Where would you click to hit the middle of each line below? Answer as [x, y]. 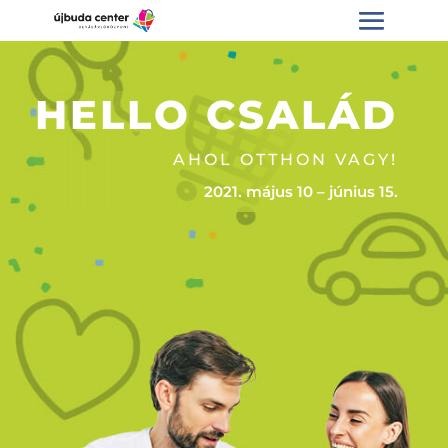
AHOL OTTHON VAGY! [285, 159]
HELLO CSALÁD [216, 114]
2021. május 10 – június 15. [301, 191]
